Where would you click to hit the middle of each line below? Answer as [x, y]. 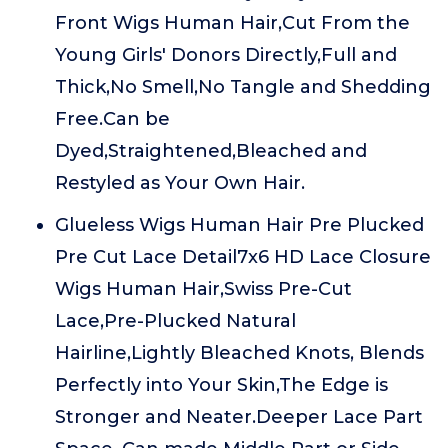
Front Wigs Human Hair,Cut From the [232, 23]
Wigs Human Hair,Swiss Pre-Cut [203, 289]
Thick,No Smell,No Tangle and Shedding [243, 87]
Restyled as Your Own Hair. [180, 183]
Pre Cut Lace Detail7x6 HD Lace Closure [243, 257]
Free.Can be [112, 119]
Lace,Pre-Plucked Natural [175, 321]
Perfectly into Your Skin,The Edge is [221, 385]
